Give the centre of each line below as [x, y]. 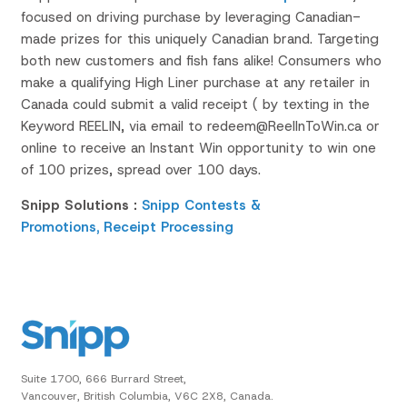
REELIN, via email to [143, 126]
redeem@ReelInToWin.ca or [293, 126]
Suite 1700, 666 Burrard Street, [103, 378]
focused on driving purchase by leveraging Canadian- [190, 17]
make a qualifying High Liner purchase [143, 82]
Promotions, [60, 227]
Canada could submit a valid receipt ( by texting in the [195, 104]
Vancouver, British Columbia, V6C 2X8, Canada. [147, 396]
